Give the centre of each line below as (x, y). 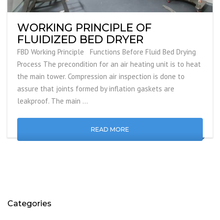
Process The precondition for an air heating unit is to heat (109, 64)
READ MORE (110, 129)
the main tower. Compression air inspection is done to (101, 76)
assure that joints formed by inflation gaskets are (96, 88)
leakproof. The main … (53, 101)
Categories (29, 203)
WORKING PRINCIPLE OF (84, 27)
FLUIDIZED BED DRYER (80, 39)
